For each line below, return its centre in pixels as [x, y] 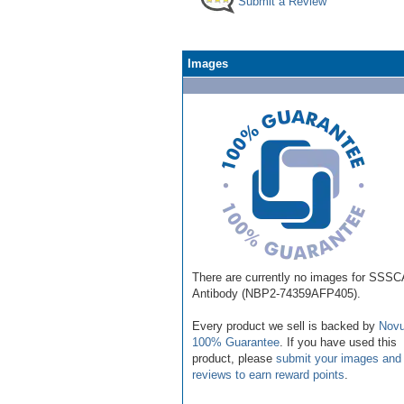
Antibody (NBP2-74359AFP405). [276, 293]
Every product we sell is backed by [285, 326]
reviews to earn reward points [268, 374]
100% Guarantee [236, 342]
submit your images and [339, 358]
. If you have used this [338, 342]
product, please [234, 358]
